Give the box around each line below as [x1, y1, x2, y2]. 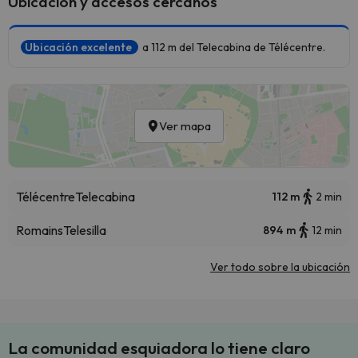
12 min [312, 223, 342, 237]
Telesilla [63, 222, 106, 238]
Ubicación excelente [25, 40, 134, 54]
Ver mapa [159, 118, 211, 133]
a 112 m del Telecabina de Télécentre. [142, 40, 325, 54]
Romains [16, 222, 63, 238]
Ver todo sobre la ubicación [210, 260, 350, 274]
